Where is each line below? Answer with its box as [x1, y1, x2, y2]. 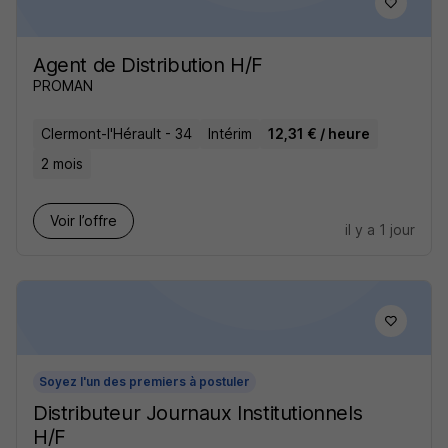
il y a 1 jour [345, 221, 415, 238]
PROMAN [33, 77, 93, 94]
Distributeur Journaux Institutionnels [33, 401, 363, 425]
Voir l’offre [50, 212, 117, 229]
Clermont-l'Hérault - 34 [41, 125, 192, 142]
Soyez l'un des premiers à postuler [39, 374, 250, 389]
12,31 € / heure [268, 125, 370, 142]
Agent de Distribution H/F [33, 53, 263, 77]
